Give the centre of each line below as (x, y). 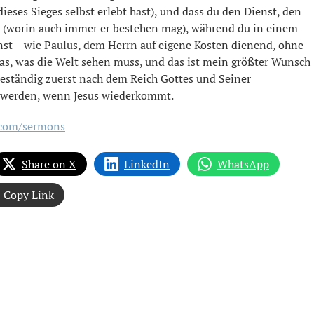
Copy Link (29, 194)
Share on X (49, 164)
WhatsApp (243, 164)
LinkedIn (147, 164)
